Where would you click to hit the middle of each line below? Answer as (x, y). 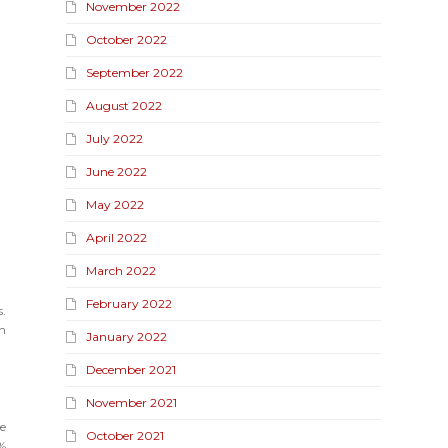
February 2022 (129, 303)
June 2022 (117, 171)
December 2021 (131, 369)
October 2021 (125, 435)
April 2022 (117, 237)
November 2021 (132, 402)
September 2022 (135, 72)
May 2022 (115, 204)
